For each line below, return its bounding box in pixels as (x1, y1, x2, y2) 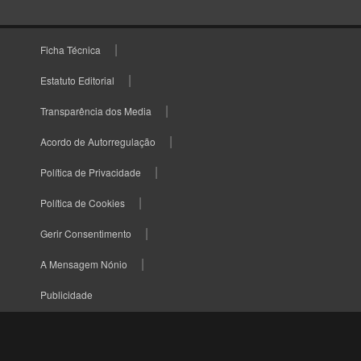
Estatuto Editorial (40, 73, 114, 88)
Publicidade (40, 288, 93, 302)
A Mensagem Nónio (40, 257, 127, 272)
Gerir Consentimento (40, 226, 131, 241)
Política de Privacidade (40, 165, 141, 180)
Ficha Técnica (40, 43, 101, 57)
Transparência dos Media (40, 104, 151, 118)
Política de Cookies (40, 196, 125, 210)
